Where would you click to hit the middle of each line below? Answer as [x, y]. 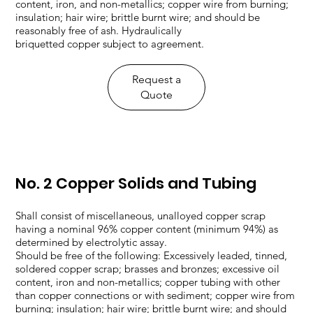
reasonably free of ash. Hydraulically [99, 30]
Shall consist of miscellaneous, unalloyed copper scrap [141, 216]
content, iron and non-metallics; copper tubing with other [148, 282]
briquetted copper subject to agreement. [110, 44]
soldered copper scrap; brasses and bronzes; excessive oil [148, 269]
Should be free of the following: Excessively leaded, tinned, [152, 255]
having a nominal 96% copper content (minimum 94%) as [147, 229]
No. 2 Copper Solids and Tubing [136, 183]
